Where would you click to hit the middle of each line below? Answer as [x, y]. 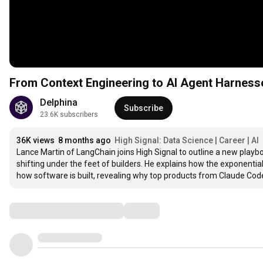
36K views [36, 140]
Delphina [59, 102]
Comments [38, 210]
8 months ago [85, 140]
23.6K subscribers [69, 114]
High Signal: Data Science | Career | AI [187, 140]
